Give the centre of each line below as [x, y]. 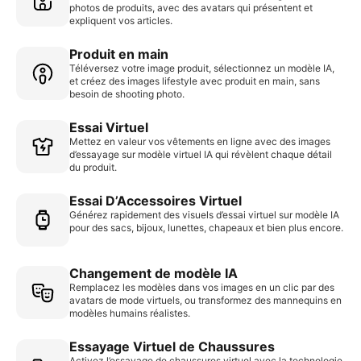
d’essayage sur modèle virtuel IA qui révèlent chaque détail [201, 155]
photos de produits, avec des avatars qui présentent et [191, 8]
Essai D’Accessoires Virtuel [156, 201]
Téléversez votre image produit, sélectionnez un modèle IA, [202, 68]
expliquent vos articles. [121, 21]
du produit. [93, 168]
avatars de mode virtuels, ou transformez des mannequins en [205, 301]
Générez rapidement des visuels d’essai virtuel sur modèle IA [204, 215]
